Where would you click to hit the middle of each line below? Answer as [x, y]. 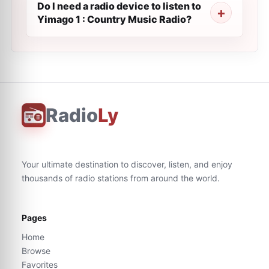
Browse [36, 251]
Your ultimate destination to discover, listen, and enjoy [127, 164]
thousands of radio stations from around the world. [121, 178]
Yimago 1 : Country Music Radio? [114, 19]
